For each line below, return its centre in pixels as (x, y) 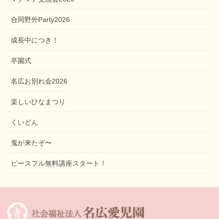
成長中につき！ (35, 40)
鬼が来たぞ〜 (31, 142)
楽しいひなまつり (38, 101)
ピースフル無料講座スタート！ (59, 163)
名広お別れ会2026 (39, 81)
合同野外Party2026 (40, 19)
